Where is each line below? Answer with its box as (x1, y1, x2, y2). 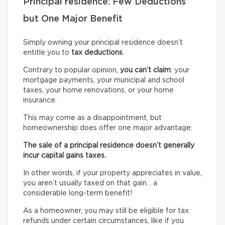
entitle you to (23, 49, 69, 57)
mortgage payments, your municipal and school (23, 77, 184, 84)
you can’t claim (120, 67, 171, 74)
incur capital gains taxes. (23, 152, 106, 160)
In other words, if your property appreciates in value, (23, 170, 202, 177)
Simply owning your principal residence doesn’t (23, 39, 183, 47)
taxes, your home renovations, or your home (23, 87, 174, 94)
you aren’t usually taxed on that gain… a (23, 180, 157, 187)
